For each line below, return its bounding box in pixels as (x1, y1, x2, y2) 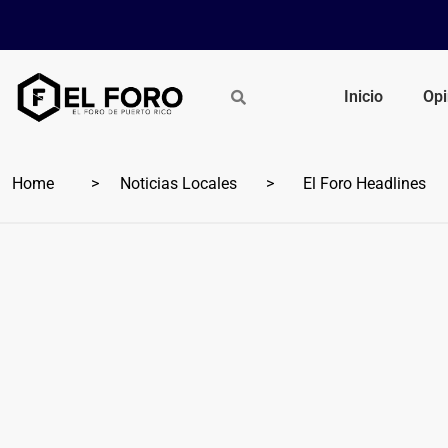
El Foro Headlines (295, 173, 426, 193)
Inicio (344, 86, 384, 106)
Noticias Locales (120, 173, 237, 193)
